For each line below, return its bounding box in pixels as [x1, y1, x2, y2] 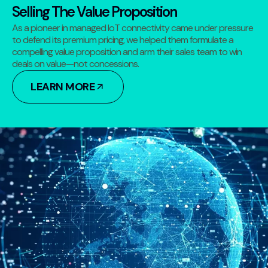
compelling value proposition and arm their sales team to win [12, 45, 242, 58]
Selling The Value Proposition [12, 2, 176, 21]
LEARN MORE [31, 79, 95, 94]
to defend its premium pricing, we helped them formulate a [12, 33, 233, 46]
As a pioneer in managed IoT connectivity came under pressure [12, 21, 253, 34]
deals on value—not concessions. [12, 57, 139, 70]
